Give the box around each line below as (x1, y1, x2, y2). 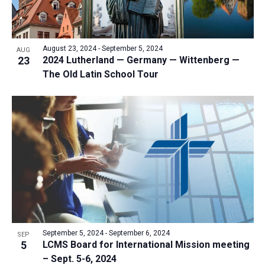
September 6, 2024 (108, 228, 170, 237)
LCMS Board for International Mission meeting (42, 238, 250, 250)
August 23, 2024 (42, 44, 96, 53)
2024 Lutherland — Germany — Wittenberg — (42, 54, 240, 66)
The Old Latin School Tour (42, 69, 159, 80)
